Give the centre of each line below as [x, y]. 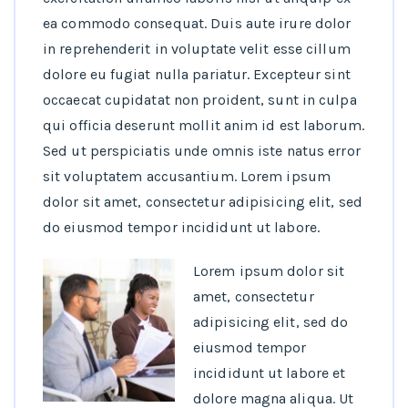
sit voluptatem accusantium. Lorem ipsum [187, 177]
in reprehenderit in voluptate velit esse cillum [197, 49]
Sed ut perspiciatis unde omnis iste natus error [202, 151]
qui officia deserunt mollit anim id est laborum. [204, 126]
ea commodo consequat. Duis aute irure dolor [197, 24]
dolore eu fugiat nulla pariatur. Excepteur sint [197, 75]
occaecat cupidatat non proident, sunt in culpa [200, 100]
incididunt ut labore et [270, 373]
